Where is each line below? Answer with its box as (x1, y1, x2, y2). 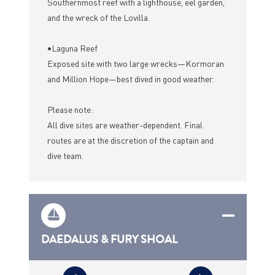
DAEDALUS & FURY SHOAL (41, 231, 177, 248)
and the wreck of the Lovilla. (47, 12, 150, 23)
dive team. (47, 150, 83, 161)
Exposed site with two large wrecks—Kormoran (47, 58, 224, 69)
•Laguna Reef (47, 42, 98, 54)
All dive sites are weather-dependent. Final (47, 119, 203, 131)
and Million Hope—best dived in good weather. (47, 73, 214, 85)
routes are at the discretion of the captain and (47, 134, 214, 146)
